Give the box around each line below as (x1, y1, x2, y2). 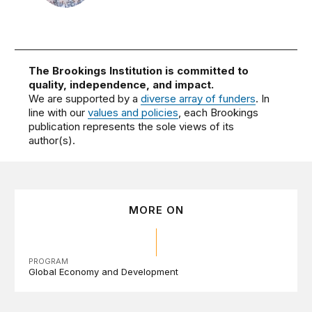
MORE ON (128, 203, 184, 217)
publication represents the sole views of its (29, 120, 235, 134)
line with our (29, 106, 88, 120)
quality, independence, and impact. (29, 78, 214, 92)
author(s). (29, 134, 76, 148)
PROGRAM (29, 256, 69, 267)
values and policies (88, 106, 179, 120)
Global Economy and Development (29, 266, 179, 278)
